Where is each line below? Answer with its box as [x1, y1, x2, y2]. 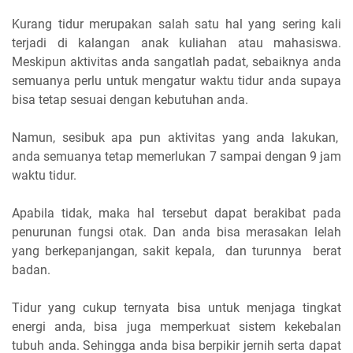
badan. [12, 262, 54, 277]
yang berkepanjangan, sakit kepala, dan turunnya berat [12, 243, 341, 258]
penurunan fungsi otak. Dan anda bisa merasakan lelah [12, 224, 341, 240]
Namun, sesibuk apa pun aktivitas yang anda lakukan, [12, 129, 341, 145]
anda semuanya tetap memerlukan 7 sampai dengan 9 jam [12, 148, 341, 164]
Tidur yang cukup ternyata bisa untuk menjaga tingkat [12, 299, 341, 315]
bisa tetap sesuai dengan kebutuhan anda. [12, 91, 251, 107]
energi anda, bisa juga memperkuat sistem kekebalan [12, 318, 341, 334]
